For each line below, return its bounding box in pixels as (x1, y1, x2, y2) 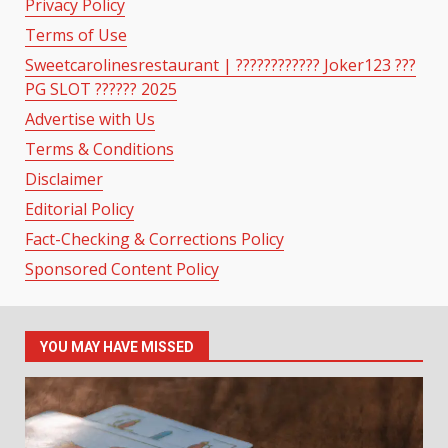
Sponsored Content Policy (25, 257, 219, 280)
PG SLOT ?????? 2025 (25, 77, 177, 100)
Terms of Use (25, 23, 127, 46)
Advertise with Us (25, 107, 155, 130)
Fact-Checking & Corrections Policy (25, 227, 284, 250)
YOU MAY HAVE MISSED (40, 338, 194, 355)
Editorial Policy (25, 197, 134, 220)
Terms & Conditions (25, 137, 174, 160)
